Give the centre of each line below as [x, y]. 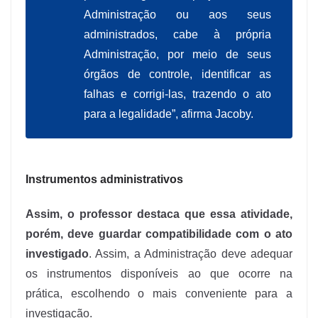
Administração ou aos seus [177, 15]
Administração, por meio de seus [177, 55]
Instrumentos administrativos [104, 180]
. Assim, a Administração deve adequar [191, 254]
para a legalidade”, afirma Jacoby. [169, 114]
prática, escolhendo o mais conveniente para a [159, 294]
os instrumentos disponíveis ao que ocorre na [159, 274]
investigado [57, 254]
